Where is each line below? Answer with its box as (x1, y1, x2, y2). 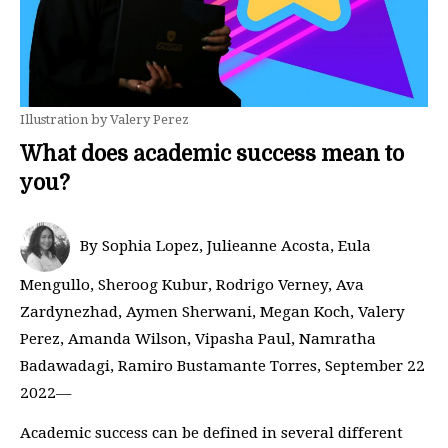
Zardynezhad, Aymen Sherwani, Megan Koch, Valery (20, 303, 405, 321)
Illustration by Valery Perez (20, 112, 189, 127)
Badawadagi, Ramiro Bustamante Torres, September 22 (20, 357, 425, 375)
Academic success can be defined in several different (20, 423, 403, 442)
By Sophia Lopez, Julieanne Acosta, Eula (80, 237, 371, 256)
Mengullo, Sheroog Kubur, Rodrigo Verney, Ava (20, 276, 364, 294)
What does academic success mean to (20, 142, 404, 166)
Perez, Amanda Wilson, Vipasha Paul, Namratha (20, 330, 376, 348)
